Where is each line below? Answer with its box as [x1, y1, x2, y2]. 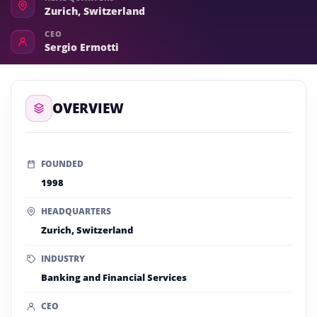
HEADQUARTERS [41, 205, 111, 217]
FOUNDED [41, 158, 83, 170]
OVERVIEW [52, 99, 124, 117]
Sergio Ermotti [45, 40, 119, 54]
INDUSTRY [41, 253, 85, 265]
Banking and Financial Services [41, 271, 187, 284]
